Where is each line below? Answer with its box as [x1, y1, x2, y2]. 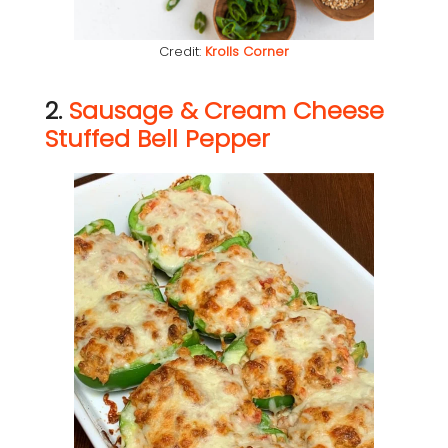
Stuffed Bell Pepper [45, 122, 270, 156]
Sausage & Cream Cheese [69, 94, 384, 128]
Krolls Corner [205, 42, 289, 62]
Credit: [159, 42, 205, 62]
